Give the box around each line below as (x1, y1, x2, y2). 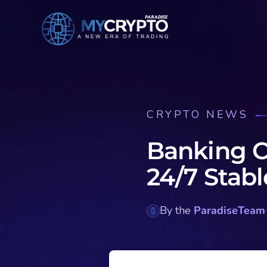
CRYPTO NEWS (147, 107, 249, 122)
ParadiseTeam (194, 203, 265, 218)
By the (160, 203, 194, 218)
